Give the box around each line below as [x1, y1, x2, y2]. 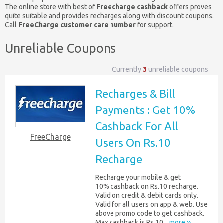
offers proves [169, 2, 212, 11]
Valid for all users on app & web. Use [95, 200, 208, 209]
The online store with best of [5, 2, 96, 11]
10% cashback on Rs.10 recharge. [95, 182, 198, 191]
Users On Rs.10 [95, 136, 171, 149]
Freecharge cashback [96, 2, 169, 11]
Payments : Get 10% [95, 104, 195, 116]
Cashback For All [95, 120, 178, 133]
